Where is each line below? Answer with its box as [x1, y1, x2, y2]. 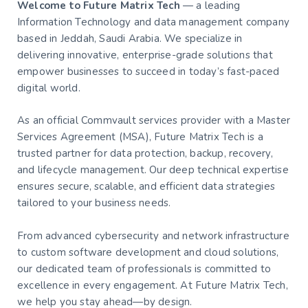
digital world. [17, 81, 80, 96]
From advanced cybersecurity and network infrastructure [17, 228, 289, 243]
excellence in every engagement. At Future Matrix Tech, [17, 278, 288, 292]
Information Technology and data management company [17, 15, 290, 30]
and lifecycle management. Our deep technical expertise [17, 162, 289, 177]
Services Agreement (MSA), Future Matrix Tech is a [17, 129, 263, 144]
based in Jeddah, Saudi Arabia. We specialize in [17, 32, 243, 46]
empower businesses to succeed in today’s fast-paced [17, 65, 280, 79]
